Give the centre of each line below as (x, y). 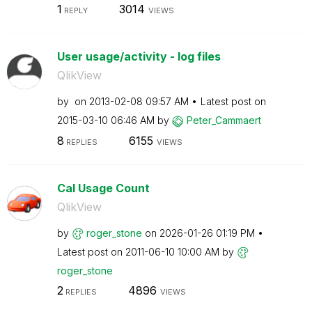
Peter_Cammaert (224, 120)
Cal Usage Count (103, 188)
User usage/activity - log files (139, 56)
